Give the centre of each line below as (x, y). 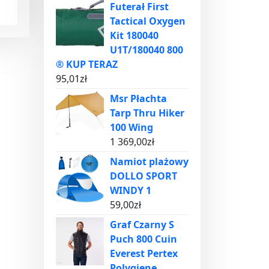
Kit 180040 (134, 35)
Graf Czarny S (142, 225)
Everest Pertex (144, 253)
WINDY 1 (131, 190)
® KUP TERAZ (87, 64)
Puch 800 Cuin (144, 239)
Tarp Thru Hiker (147, 113)
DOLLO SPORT (144, 176)
